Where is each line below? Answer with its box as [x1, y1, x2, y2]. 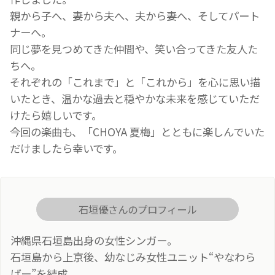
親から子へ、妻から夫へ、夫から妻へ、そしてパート [10, 7, 260, 23]
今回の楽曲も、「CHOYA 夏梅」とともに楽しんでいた [10, 123, 265, 139]
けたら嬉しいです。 [10, 107, 102, 123]
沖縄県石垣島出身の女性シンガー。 [10, 233, 177, 249]
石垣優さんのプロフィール [79, 202, 196, 217]
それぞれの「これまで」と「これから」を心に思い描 [10, 74, 260, 90]
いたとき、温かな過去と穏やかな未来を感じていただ [10, 90, 260, 106]
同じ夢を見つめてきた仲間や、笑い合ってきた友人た [10, 41, 258, 56]
